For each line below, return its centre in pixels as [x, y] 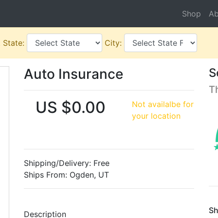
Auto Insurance [73, 74]
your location [156, 116]
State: [15, 43]
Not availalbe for [163, 104]
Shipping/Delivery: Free [67, 163]
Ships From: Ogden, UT [66, 175]
